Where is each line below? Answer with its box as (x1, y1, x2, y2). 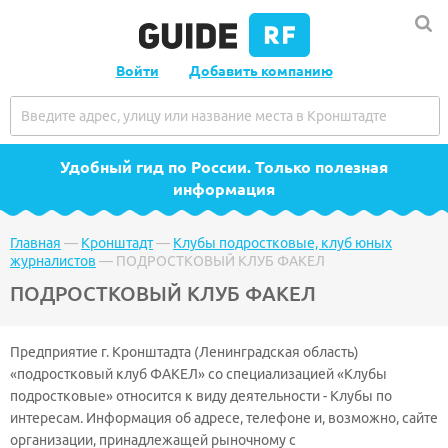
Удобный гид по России (60, 158, 247, 176)
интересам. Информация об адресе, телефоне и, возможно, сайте (10, 410, 438, 426)
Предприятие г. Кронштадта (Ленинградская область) (10, 344, 359, 360)
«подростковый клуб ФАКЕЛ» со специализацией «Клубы (10, 366, 387, 382)
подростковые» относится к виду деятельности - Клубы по (10, 388, 392, 404)
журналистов (10, 253, 96, 269)
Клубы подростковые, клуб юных (173, 235, 392, 251)
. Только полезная (247, 158, 388, 176)
